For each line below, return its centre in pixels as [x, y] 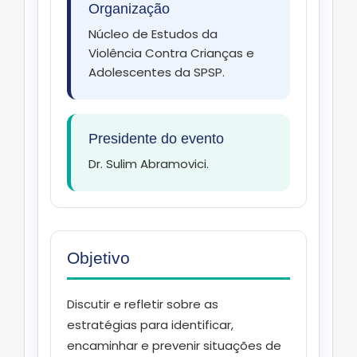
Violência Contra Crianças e [171, 53]
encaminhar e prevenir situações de [174, 346]
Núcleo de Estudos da [153, 34]
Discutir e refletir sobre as [143, 304]
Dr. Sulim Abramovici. [149, 164]
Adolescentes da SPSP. [157, 73]
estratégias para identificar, [150, 325]
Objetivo [98, 258]
